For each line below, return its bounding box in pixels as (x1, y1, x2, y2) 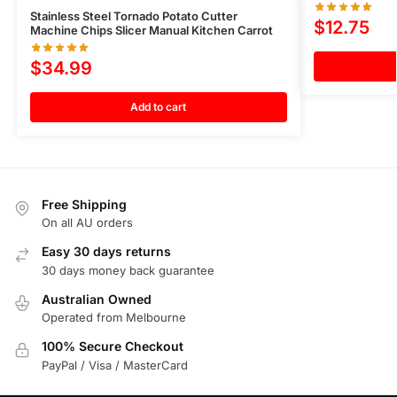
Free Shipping (42, 197, 127, 213)
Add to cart (130, 100, 187, 114)
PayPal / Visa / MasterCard (42, 357, 188, 372)
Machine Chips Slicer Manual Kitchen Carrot (29, 23, 273, 38)
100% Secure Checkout (42, 339, 183, 354)
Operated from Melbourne (42, 310, 186, 325)
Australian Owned (42, 291, 152, 307)
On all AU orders (42, 215, 133, 230)
